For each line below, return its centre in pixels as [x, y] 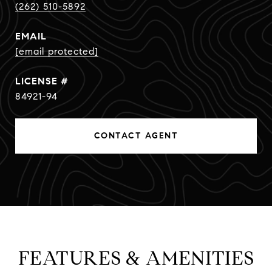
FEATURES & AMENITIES [136, 258]
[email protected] [57, 51]
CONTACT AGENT [136, 136]
